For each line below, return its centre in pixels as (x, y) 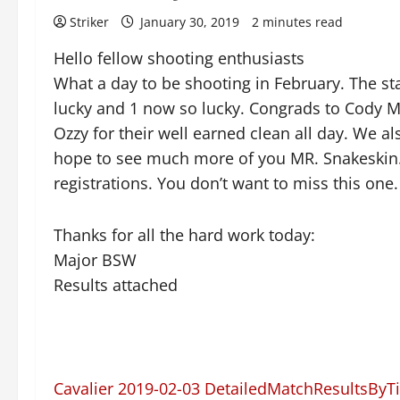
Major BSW (95, 260)
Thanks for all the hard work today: (184, 235)
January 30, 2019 (190, 22)
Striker (89, 22)
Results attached (116, 285)
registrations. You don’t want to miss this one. (226, 183)
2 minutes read (297, 22)
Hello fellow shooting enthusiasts (179, 58)
